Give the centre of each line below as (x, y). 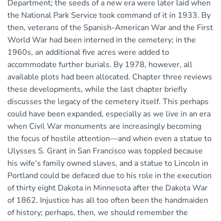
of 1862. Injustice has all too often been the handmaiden (108, 201)
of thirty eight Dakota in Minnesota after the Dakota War (108, 188)
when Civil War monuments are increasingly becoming (104, 127)
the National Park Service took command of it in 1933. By (109, 16)
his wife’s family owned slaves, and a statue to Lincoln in (108, 164)
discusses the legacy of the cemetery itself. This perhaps (108, 102)
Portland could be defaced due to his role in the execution (110, 176)
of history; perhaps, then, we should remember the (98, 213)
